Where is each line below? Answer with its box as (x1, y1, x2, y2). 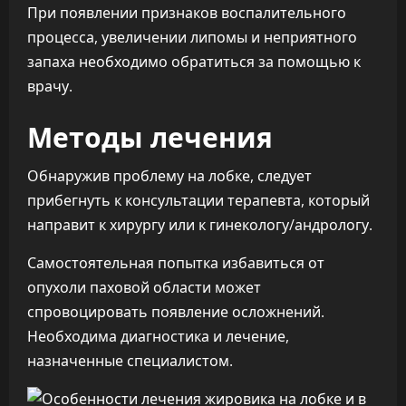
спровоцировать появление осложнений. (27, 302, 324, 322)
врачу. (27, 76, 72, 96)
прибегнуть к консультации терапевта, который (27, 190, 370, 210)
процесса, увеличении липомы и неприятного (27, 27, 357, 47)
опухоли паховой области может (27, 277, 261, 297)
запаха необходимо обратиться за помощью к (27, 52, 361, 72)
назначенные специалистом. (27, 351, 233, 371)
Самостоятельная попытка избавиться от (27, 253, 324, 273)
